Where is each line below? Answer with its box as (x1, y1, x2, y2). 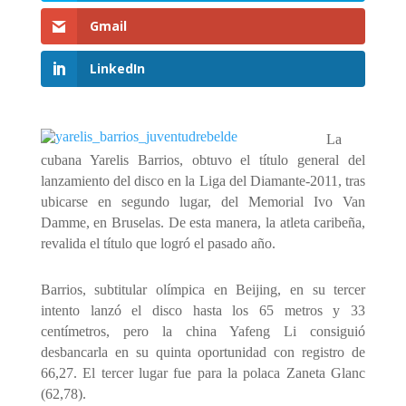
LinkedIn (89, 60, 145, 78)
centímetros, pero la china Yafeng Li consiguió (40, 323, 366, 339)
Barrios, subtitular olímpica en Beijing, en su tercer (40, 281, 366, 297)
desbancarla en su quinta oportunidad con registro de (40, 343, 366, 360)
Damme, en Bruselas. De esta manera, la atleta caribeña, (40, 215, 366, 231)
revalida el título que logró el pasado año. (40, 236, 275, 252)
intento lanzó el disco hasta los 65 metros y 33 (40, 302, 366, 318)
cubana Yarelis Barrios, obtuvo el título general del (40, 152, 366, 169)
